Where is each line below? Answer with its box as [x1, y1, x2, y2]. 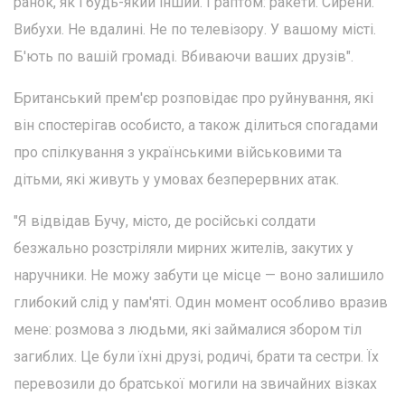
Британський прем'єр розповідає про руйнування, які [14, 89, 373, 107]
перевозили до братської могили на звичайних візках [14, 374, 377, 392]
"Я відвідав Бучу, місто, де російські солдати [14, 212, 316, 230]
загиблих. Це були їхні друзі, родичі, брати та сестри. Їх [14, 347, 379, 365]
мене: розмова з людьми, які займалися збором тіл [14, 320, 362, 338]
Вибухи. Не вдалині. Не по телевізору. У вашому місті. [14, 20, 376, 38]
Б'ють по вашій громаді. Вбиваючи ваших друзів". [14, 47, 353, 65]
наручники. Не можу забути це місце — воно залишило [14, 266, 384, 284]
